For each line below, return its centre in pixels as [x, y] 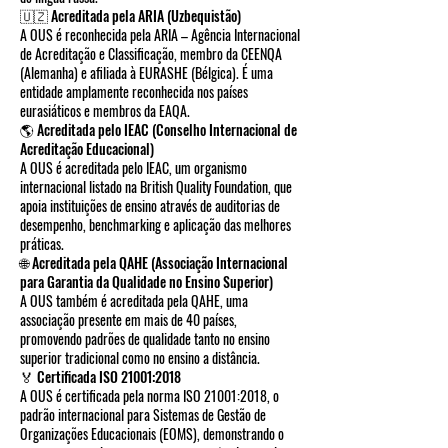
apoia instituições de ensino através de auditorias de [150, 205]
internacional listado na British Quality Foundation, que [156, 186]
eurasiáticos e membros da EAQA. [105, 110]
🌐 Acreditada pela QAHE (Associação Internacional [154, 262]
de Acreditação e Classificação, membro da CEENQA [151, 53]
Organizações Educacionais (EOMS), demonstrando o [152, 433]
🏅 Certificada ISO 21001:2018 [100, 376]
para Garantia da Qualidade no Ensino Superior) [146, 281]
